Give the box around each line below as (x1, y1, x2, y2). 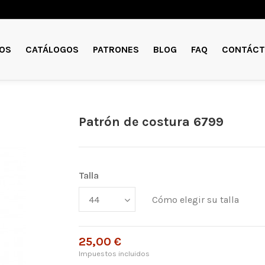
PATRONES (92, 43, 139, 55)
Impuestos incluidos (79, 248, 150, 258)
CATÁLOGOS (25, 43, 79, 55)
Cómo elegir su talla (152, 194, 240, 206)
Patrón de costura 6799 (79, 114, 224, 130)
